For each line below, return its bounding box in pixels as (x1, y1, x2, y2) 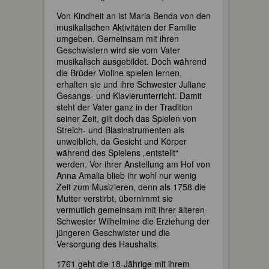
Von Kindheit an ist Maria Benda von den (56, 9, 211, 22)
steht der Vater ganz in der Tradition (56, 100, 193, 113)
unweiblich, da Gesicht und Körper (56, 134, 187, 147)
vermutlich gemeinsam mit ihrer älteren (56, 203, 205, 216)
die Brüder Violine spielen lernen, (56, 66, 182, 79)
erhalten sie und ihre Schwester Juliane (56, 77, 206, 90)
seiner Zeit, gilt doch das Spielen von (56, 112, 196, 124)
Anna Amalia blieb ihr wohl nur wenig (56, 169, 196, 181)
